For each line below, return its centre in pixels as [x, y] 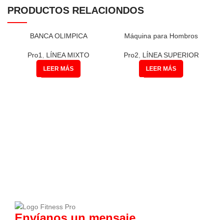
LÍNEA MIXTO [68, 55]
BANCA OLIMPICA [58, 36]
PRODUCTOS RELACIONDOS [76, 11]
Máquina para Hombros [161, 36]
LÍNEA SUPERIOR [170, 55]
